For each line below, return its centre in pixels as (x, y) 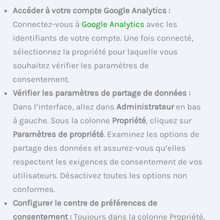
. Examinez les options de (152, 134)
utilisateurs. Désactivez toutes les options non (100, 175)
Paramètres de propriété (58, 134)
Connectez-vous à (47, 24)
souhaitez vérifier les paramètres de (81, 65)
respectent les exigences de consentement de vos (108, 161)
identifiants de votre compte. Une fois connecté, (103, 38)
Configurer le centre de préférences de (85, 203)
